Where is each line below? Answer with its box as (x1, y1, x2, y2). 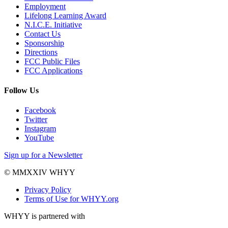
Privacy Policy (24, 185, 71, 194)
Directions (24, 47, 58, 56)
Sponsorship (24, 38, 64, 47)
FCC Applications (24, 66, 82, 75)
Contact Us (24, 29, 61, 38)
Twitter (24, 115, 47, 124)
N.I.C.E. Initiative (24, 20, 82, 29)
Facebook (24, 106, 56, 115)
